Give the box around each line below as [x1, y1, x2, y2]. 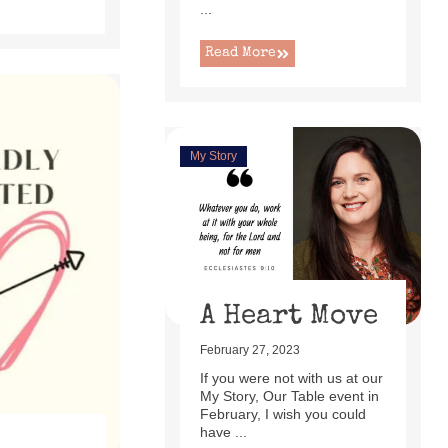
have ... [199, 424, 247, 441]
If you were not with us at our [199, 370, 383, 387]
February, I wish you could [199, 406, 366, 423]
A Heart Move [199, 303, 378, 332]
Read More [204, 46, 276, 61]
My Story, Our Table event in [199, 388, 379, 405]
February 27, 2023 [199, 343, 300, 358]
